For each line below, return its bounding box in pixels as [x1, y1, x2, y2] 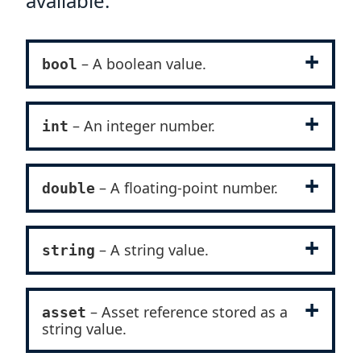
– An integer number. [68, 116, 215, 135]
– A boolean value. [77, 54, 206, 73]
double [42, 180, 95, 197]
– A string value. [95, 240, 209, 259]
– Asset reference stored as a [86, 302, 288, 322]
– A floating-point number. [95, 178, 278, 197]
